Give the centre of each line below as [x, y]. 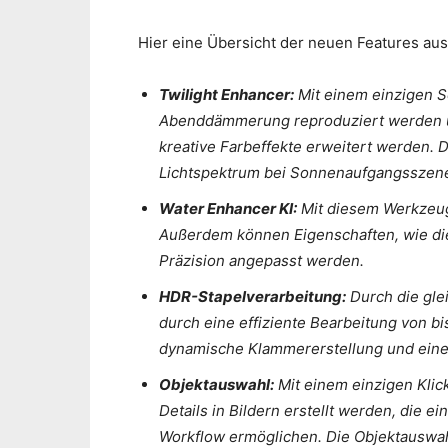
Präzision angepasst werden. [261, 260]
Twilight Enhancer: [226, 94]
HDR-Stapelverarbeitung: [252, 296]
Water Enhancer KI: [228, 208]
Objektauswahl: [216, 384]
